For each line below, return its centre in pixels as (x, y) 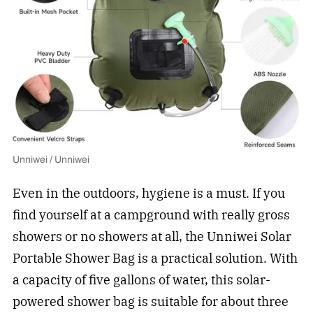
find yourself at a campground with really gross (151, 215)
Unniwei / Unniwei (51, 160)
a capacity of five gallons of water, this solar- (141, 280)
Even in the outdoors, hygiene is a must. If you (148, 193)
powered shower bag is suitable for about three (150, 301)
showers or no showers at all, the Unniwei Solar (152, 236)
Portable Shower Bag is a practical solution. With (155, 258)
